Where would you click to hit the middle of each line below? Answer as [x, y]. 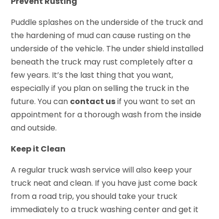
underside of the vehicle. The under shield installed [107, 49]
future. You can [41, 102]
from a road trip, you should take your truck [94, 197]
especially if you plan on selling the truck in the [100, 88]
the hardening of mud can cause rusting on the [101, 36]
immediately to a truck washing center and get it [105, 210]
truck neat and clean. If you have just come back [104, 183]
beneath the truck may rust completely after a [102, 62]
